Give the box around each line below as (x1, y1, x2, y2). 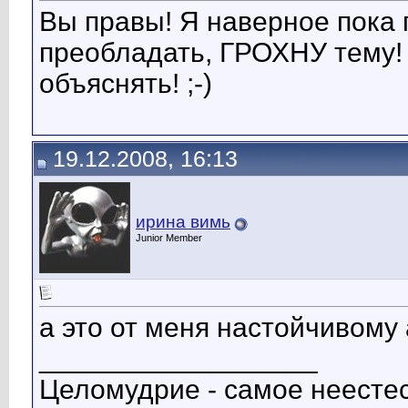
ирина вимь (136, 212, 230, 231)
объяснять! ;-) (39, 68, 212, 99)
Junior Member (136, 232, 202, 243)
